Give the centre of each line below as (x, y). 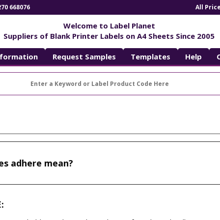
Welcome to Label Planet (109, 25)
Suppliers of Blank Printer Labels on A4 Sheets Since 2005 (109, 36)
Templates (150, 56)
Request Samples (84, 56)
